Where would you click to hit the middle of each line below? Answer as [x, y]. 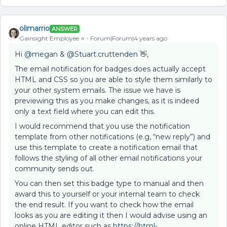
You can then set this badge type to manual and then [109, 183]
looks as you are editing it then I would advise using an [111, 215]
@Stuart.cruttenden [102, 54]
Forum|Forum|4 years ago [129, 38]
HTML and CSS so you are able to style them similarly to [113, 80]
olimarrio [34, 28]
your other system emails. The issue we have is [98, 90]
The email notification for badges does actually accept [110, 69]
